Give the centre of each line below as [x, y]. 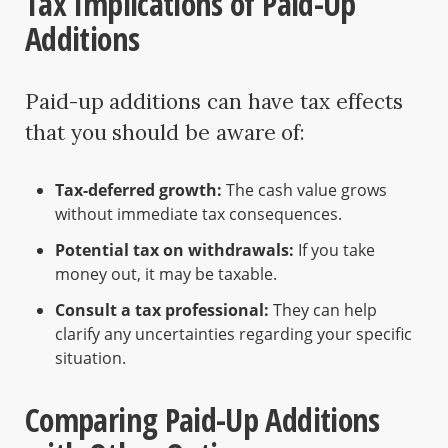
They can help [323, 310]
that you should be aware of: [165, 133]
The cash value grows [304, 190]
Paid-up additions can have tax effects [214, 102]
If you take [334, 250]
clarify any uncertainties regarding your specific [233, 334]
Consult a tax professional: [162, 310]
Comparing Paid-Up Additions [202, 420]
